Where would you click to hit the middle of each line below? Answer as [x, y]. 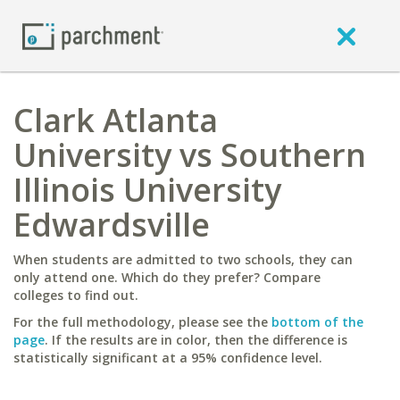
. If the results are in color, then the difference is [196, 340]
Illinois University [147, 190]
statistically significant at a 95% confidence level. [168, 358]
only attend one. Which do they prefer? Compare [167, 277]
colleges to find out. [76, 295]
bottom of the [317, 322]
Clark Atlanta [116, 120]
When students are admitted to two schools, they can [183, 259]
